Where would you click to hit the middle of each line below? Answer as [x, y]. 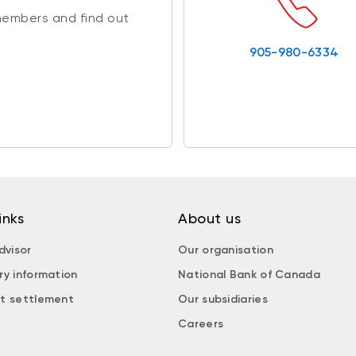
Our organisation [226, 250]
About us [209, 218]
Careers [201, 323]
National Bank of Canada [249, 274]
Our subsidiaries [223, 299]
